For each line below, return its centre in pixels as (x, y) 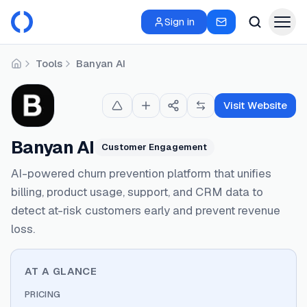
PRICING (43, 294)
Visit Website (255, 105)
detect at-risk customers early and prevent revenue (146, 210)
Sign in (180, 22)
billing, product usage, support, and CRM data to (137, 192)
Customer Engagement (155, 147)
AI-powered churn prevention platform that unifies (141, 173)
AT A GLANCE (61, 271)
